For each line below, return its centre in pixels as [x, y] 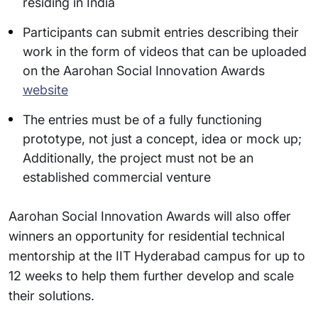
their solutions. [51, 296]
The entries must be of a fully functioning [142, 120]
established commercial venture [117, 177]
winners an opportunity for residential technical [147, 236]
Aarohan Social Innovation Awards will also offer [150, 216]
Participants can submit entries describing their [161, 32]
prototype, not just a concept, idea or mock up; [162, 139]
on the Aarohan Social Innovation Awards [144, 71]
